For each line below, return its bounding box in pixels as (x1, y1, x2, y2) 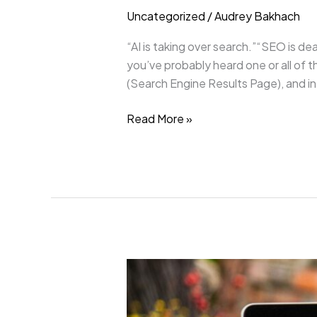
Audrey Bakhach (214, 8, 300, 23)
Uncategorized (126, 8, 205, 23)
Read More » (126, 110, 192, 126)
